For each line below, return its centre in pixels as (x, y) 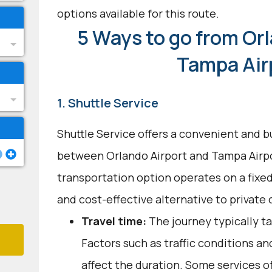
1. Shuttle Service (107, 103)
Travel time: (114, 221)
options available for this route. (138, 13)
